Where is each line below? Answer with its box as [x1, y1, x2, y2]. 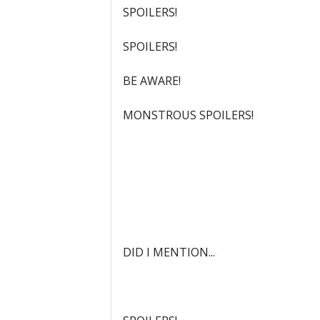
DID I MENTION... [122, 244, 215, 260]
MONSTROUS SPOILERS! [122, 106, 254, 123]
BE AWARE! [122, 72, 181, 89]
